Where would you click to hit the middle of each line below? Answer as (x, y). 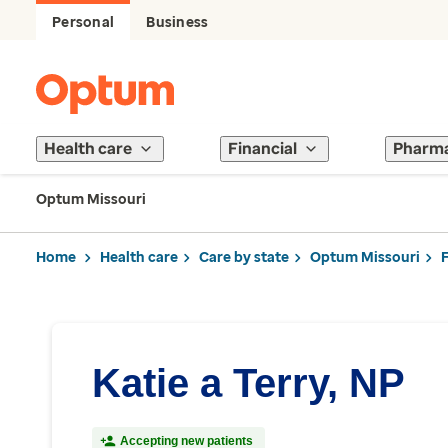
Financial (262, 148)
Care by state (244, 257)
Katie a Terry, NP (248, 383)
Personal (83, 22)
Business (177, 22)
